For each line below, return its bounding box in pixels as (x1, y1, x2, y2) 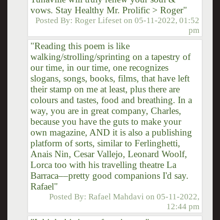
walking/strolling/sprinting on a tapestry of (30, 51, 191, 62)
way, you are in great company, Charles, (30, 105, 181, 116)
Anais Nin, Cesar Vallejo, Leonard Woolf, (30, 148, 187, 159)
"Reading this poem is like (30, 40, 130, 51)
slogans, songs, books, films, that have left (30, 73, 190, 83)
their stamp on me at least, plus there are (30, 83, 180, 94)
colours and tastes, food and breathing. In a (30, 94, 192, 105)
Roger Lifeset (75, 15, 122, 25)
